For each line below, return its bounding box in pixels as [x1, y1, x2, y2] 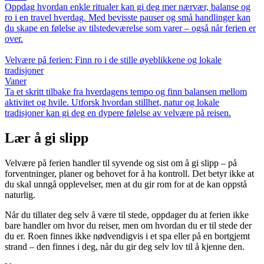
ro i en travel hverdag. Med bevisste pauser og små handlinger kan [5, 12, 250, 23]
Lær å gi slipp [5, 130, 88, 146]
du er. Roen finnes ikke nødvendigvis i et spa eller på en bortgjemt [5, 231, 250, 242]
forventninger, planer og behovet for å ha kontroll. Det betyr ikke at [5, 169, 254, 179]
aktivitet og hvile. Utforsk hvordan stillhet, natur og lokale [5, 97, 219, 108]
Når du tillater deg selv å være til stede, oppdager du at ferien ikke [5, 210, 249, 220]
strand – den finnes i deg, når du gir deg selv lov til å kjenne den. [5, 242, 245, 252]
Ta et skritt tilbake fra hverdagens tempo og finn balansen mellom [5, 87, 247, 97]
